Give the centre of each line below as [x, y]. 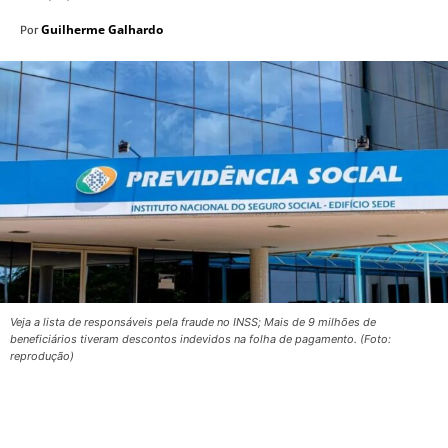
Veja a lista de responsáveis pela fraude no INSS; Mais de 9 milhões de [193, 322]
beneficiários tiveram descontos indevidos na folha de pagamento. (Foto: [200, 339]
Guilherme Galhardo [102, 30]
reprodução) [42, 356]
